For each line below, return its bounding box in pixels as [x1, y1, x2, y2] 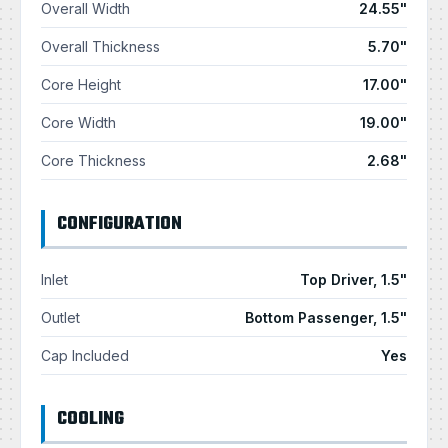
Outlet [41, 308, 80, 326]
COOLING [57, 404, 124, 434]
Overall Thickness [41, 37, 160, 55]
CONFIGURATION [57, 209, 182, 239]
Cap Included [41, 346, 129, 364]
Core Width [41, 113, 116, 131]
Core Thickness [41, 151, 146, 169]
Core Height [41, 75, 121, 93]
